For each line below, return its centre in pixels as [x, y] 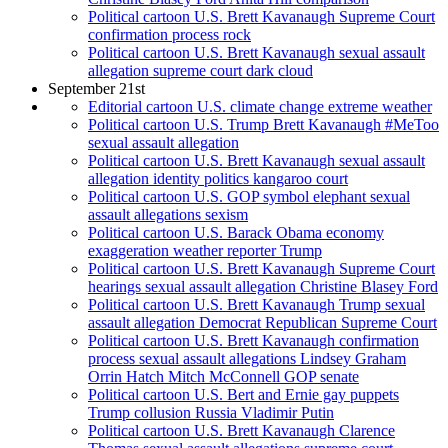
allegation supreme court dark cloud [200, 71]
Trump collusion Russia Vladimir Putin [211, 413]
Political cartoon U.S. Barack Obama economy [236, 233]
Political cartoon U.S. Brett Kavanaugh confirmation [253, 341]
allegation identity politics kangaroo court [218, 179]
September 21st [96, 89]
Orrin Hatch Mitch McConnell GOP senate [223, 377]
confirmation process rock [169, 35]
